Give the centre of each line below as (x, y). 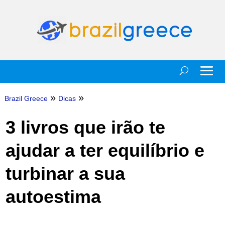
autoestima (53, 197)
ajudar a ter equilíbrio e (105, 150)
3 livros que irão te (85, 127)
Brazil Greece (26, 98)
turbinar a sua (65, 174)
